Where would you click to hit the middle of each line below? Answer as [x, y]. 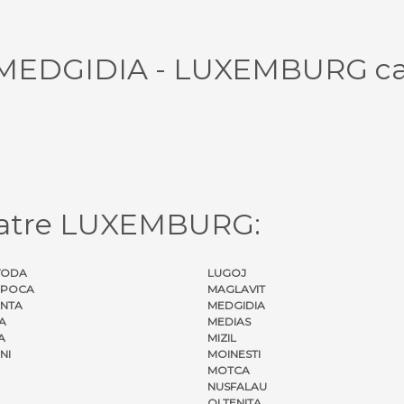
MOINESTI [234, 353]
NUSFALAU [237, 386]
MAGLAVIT [236, 289]
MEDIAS [229, 321]
